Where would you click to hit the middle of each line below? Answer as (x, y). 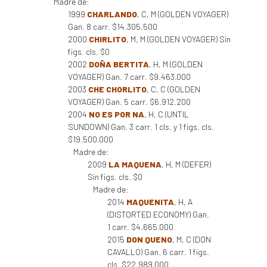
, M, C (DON (192, 239)
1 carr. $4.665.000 (140, 227)
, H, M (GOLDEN (176, 64)
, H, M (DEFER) (186, 164)
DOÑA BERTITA (119, 64)
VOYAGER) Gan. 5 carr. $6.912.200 (129, 102)
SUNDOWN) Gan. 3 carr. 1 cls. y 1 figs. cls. (141, 127)
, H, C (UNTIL (167, 114)
